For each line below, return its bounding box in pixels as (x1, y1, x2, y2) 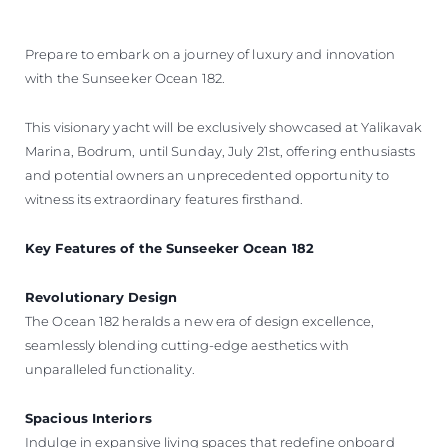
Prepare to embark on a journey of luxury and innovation (25, 45, 396, 62)
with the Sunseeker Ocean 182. (25, 69, 225, 86)
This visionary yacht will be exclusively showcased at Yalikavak (25, 118, 423, 135)
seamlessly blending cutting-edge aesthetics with (25, 336, 349, 353)
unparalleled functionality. (25, 360, 195, 377)
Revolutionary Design (25, 288, 177, 305)
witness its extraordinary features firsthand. (25, 190, 304, 207)
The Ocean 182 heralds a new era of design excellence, (25, 312, 375, 329)
